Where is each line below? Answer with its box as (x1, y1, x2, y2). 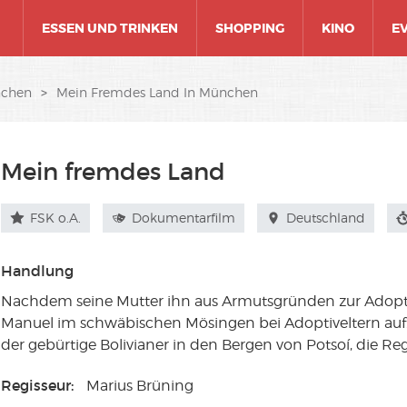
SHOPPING (215, 20, 284, 36)
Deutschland (283, 210, 366, 225)
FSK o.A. (26, 210, 82, 225)
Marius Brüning (86, 377, 194, 394)
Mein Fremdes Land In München (56, 84, 258, 100)
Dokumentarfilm (128, 210, 236, 225)
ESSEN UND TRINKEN (42, 20, 178, 36)
